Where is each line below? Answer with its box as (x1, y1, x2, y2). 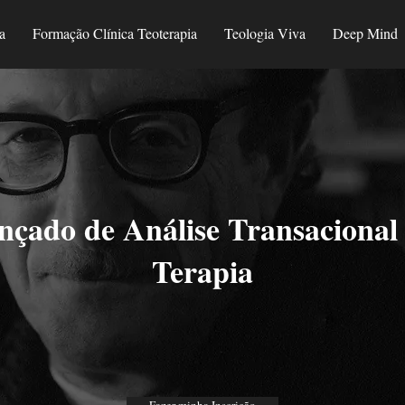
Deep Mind (333, 24, 398, 42)
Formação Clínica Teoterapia (33, 24, 197, 42)
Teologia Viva (224, 24, 306, 42)
